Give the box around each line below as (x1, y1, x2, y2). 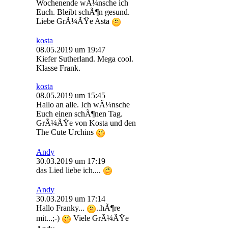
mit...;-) (36, 214, 62, 223)
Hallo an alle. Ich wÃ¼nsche (36, 100, 130, 109)
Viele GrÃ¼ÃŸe (71, 214, 129, 223)
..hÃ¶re (96, 203, 120, 212)
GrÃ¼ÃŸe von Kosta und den (36, 119, 136, 128)
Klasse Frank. (36, 64, 80, 73)
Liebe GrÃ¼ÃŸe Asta (36, 17, 111, 25)
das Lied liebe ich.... (36, 165, 103, 175)
